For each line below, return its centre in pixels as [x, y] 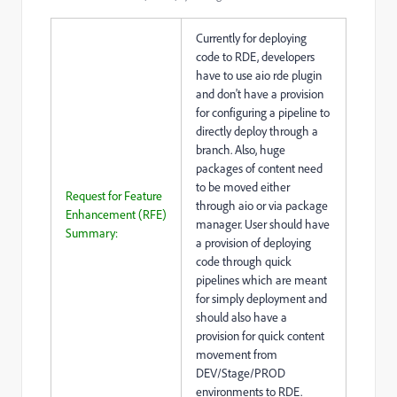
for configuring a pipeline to [263, 113]
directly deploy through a [257, 131]
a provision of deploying [253, 243]
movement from [237, 354]
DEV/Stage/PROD [241, 373]
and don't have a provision [260, 94]
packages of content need [259, 168]
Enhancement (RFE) [116, 214]
